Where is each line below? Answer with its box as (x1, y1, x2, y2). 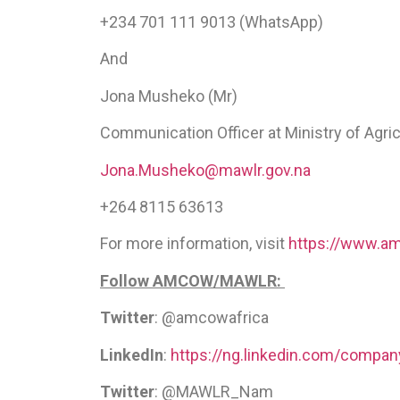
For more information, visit (100, 234, 288, 254)
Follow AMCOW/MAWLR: (100, 271, 285, 290)
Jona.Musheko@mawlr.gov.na (100, 160, 311, 179)
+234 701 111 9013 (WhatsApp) (100, 12, 323, 31)
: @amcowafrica (154, 308, 269, 328)
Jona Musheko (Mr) (100, 86, 237, 105)
